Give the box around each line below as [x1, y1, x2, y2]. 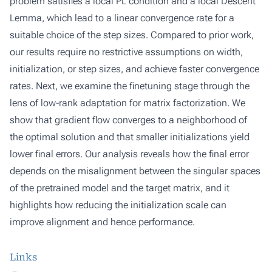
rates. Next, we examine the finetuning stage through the [10, 80, 250, 92]
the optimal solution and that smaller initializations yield [10, 131, 250, 143]
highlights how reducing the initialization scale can [10, 199, 226, 211]
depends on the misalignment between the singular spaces [10, 165, 260, 177]
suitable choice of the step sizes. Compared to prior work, [10, 29, 254, 41]
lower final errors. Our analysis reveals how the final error [10, 148, 249, 160]
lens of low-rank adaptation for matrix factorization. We [10, 97, 245, 109]
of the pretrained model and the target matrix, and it [10, 182, 229, 194]
